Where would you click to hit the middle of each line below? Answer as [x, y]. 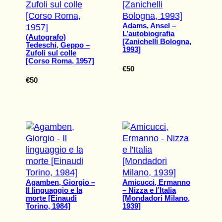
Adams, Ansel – [149, 25]
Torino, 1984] [48, 206]
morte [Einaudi [51, 198]
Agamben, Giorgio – [60, 182]
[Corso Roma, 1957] [60, 60]
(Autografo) [46, 37]
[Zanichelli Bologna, [157, 41]
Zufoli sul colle [51, 53]
